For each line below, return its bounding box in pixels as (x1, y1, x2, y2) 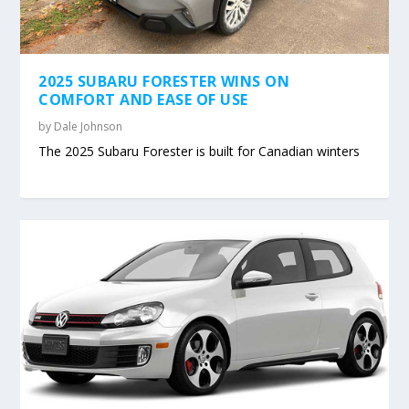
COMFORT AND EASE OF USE (38, 89, 248, 110)
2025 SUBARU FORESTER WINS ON (38, 71, 290, 92)
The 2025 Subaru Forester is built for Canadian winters (38, 142, 361, 161)
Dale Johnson (54, 119, 123, 135)
